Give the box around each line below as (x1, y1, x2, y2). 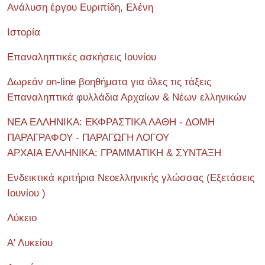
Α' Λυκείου (7, 237, 53, 248)
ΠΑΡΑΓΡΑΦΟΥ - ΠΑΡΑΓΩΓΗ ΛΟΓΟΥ (7, 131, 169, 143)
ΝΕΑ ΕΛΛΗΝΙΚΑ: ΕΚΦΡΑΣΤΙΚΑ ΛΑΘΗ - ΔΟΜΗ (7, 116, 215, 128)
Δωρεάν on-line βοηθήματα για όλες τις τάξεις (7, 76, 211, 88)
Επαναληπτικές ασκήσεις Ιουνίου (7, 51, 156, 63)
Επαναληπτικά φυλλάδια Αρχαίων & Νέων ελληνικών (7, 91, 247, 103)
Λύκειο (7, 212, 37, 224)
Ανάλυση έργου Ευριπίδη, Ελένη (7, 1, 153, 13)
